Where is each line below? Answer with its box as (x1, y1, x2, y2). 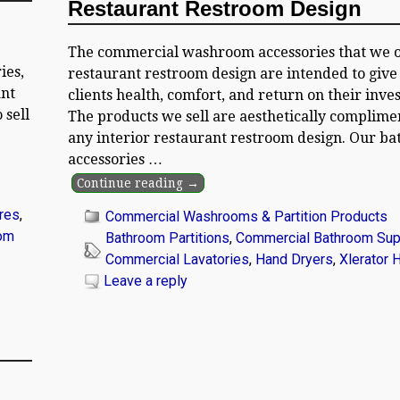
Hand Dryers (254, 251, 333, 269)
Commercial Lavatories (104, 251, 249, 269)
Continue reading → (77, 176, 200, 191)
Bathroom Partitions (104, 229, 229, 247)
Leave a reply (103, 272, 187, 290)
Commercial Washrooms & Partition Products (104, 208, 387, 226)
